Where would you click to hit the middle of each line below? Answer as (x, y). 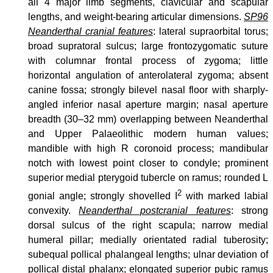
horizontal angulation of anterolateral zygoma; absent (148, 76)
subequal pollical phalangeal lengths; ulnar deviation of (148, 254)
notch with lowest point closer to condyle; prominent (148, 163)
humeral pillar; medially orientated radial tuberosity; (148, 239)
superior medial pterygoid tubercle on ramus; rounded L (148, 178)
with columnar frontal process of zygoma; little (148, 61)
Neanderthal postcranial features (155, 210)
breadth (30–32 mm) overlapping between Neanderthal (148, 119)
